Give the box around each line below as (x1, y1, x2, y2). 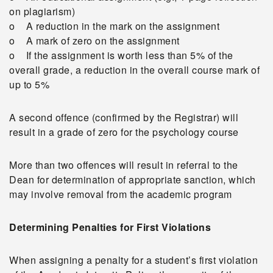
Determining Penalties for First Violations (9, 220, 211, 234)
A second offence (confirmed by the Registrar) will (9, 110, 238, 124)
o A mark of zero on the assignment (9, 34, 180, 48)
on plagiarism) (9, 4, 75, 18)
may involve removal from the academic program (9, 187, 232, 201)
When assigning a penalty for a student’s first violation (9, 253, 258, 267)
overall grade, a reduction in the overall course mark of (9, 63, 260, 77)
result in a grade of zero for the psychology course (9, 125, 239, 139)
